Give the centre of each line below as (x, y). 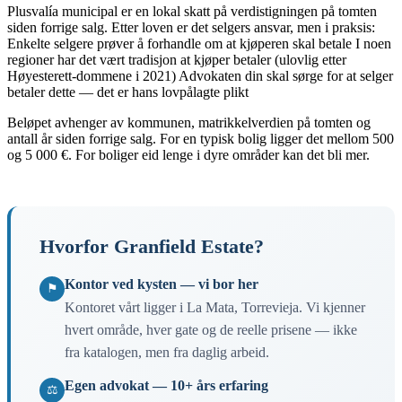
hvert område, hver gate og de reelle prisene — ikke (211, 329)
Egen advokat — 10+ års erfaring (166, 385)
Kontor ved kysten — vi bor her (162, 284)
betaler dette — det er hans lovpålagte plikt (128, 92)
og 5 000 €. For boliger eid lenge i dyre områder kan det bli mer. (188, 154)
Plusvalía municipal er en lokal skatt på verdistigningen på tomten (192, 11)
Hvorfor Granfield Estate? (152, 246)
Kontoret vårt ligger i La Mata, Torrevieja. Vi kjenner (215, 307)
